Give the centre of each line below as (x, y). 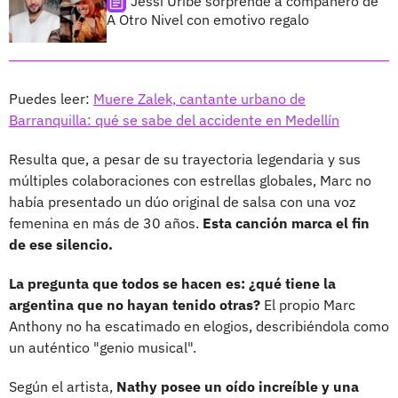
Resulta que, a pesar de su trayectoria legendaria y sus (185, 159)
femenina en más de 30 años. (106, 223)
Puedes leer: (51, 98)
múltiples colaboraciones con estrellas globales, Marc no (190, 180)
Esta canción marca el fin (286, 223)
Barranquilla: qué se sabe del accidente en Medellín (174, 119)
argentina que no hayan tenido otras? (135, 304)
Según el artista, (63, 386)
